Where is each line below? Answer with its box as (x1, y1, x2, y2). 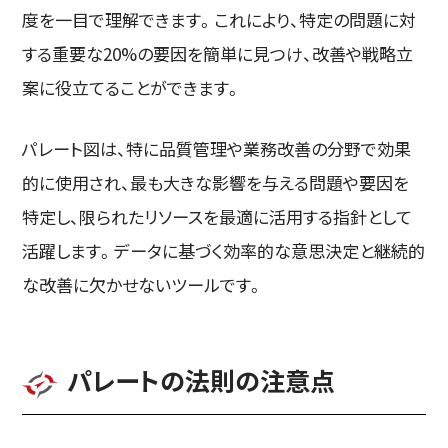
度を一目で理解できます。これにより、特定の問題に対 (22, 6, 417, 32)
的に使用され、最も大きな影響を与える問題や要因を (22, 169, 410, 195)
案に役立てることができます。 (22, 74, 243, 100)
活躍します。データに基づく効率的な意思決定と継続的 (22, 237, 426, 263)
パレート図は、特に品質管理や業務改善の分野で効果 (22, 135, 412, 161)
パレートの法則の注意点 (67, 362, 336, 399)
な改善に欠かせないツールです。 (22, 271, 265, 297)
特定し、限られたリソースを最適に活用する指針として (22, 203, 413, 229)
